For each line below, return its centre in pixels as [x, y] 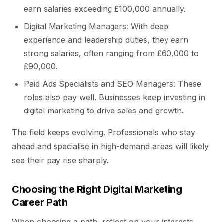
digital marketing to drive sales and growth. [104, 111]
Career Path [40, 202]
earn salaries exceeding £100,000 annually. [105, 9]
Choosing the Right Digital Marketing [97, 189]
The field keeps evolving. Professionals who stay [104, 132]
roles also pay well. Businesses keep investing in [114, 97]
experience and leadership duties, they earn [106, 40]
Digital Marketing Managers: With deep [96, 26]
